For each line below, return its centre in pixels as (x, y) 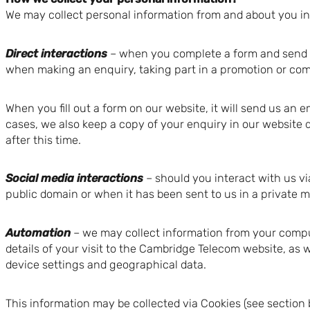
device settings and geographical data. (106, 265)
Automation (38, 233)
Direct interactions (56, 54)
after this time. (43, 140)
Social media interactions (74, 179)
